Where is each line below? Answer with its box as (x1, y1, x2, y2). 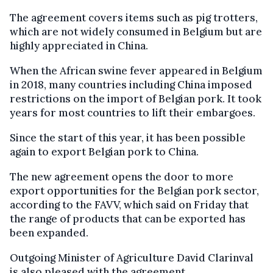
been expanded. (10, 225, 88, 239)
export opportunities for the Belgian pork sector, (10, 183, 259, 197)
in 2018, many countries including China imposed (10, 77, 252, 91)
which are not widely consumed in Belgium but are (10, 24, 262, 38)
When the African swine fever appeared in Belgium (10, 63, 263, 77)
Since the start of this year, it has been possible (10, 130, 246, 144)
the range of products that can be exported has (10, 211, 246, 225)
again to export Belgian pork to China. (10, 144, 199, 158)
